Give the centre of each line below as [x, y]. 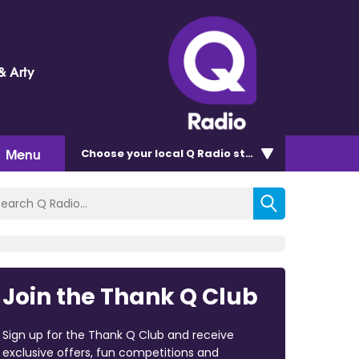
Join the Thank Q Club [130, 296]
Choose [104, 153]
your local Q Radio [179, 153]
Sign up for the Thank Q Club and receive [118, 335]
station [254, 153]
